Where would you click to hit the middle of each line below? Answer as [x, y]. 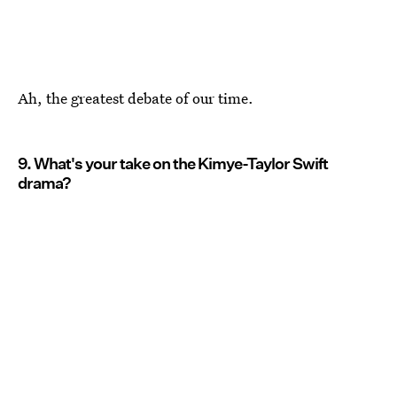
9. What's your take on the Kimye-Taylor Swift [173, 163]
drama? [44, 183]
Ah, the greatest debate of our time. [136, 97]
